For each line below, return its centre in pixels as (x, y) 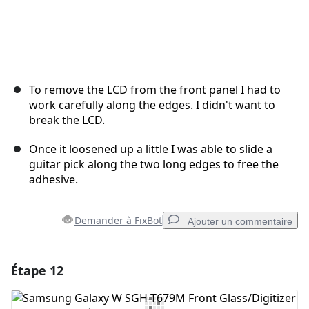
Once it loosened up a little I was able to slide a (151, 149)
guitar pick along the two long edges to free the (154, 165)
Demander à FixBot (118, 221)
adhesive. (53, 180)
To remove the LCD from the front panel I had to (155, 90)
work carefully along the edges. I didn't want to (152, 105)
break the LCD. (67, 120)
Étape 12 (37, 271)
